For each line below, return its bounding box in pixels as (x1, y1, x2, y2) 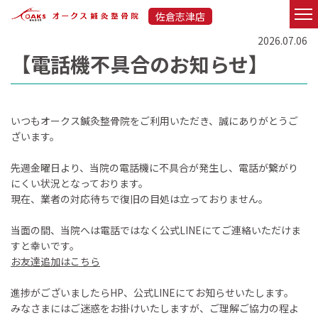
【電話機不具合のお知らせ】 (11, 50, 268, 78)
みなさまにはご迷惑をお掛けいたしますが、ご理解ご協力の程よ (11, 301, 299, 315)
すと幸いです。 (11, 238, 79, 253)
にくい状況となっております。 (11, 176, 148, 190)
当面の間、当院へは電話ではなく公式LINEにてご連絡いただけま (11, 223, 301, 237)
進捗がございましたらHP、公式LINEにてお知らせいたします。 (11, 285, 294, 300)
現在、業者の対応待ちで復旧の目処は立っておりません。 (11, 192, 268, 206)
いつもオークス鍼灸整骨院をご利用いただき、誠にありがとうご (11, 114, 298, 128)
